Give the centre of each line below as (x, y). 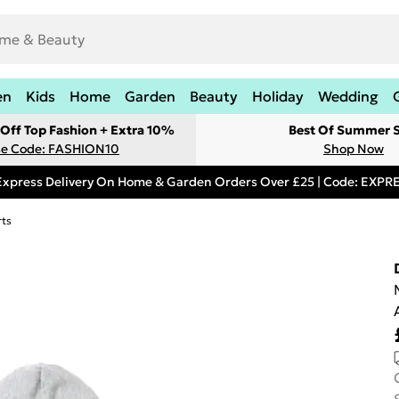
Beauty (214, 96)
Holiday (278, 96)
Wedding (348, 96)
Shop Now (354, 149)
